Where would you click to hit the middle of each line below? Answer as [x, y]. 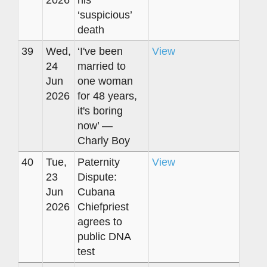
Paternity [99, 162]
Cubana [96, 192]
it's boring [100, 111]
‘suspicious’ [105, 15]
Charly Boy [104, 140]
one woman [105, 81]
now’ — [95, 125]
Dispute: [97, 177]
